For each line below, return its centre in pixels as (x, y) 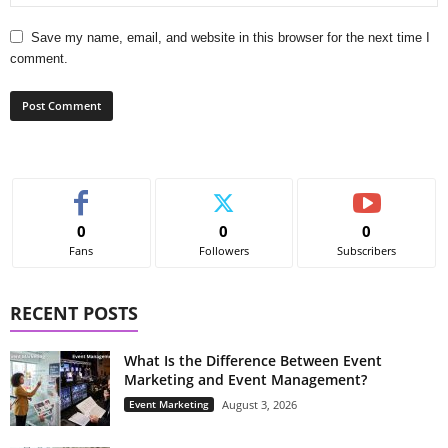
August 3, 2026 (259, 404)
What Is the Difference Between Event (253, 360)
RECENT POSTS (74, 312)
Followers (223, 250)
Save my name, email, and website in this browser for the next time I (230, 37)
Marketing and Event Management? (245, 379)
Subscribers (367, 250)
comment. (39, 58)
